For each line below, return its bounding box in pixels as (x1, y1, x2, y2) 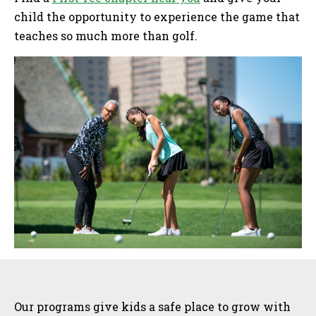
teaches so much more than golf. (14, 28, 200, 44)
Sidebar (13, 263, 98, 293)
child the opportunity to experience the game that (14, 9, 300, 25)
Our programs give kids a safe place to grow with (14, 298, 291, 314)
